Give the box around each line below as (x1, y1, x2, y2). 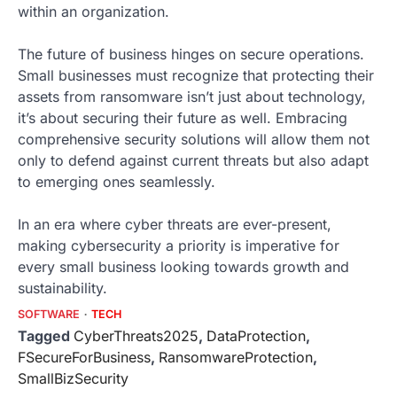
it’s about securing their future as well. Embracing (18, 109, 347, 128)
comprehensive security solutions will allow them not (18, 130, 370, 149)
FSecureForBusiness (18, 348, 151, 367)
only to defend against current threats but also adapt (18, 152, 369, 170)
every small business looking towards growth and (18, 258, 349, 276)
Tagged (18, 327, 74, 346)
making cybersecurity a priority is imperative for (18, 237, 339, 255)
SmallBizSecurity (18, 370, 128, 388)
